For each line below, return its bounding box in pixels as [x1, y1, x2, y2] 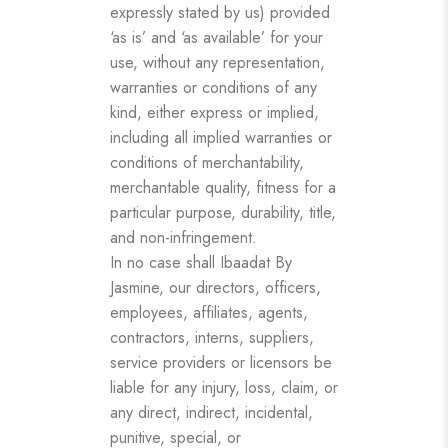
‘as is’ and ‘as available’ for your [110, 25, 323, 49]
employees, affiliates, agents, [110, 300, 308, 324]
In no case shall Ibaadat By [110, 250, 292, 274]
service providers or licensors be [110, 350, 332, 374]
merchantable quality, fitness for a [110, 175, 336, 199]
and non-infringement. [110, 225, 257, 249]
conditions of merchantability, [110, 150, 304, 174]
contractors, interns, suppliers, [110, 325, 314, 349]
